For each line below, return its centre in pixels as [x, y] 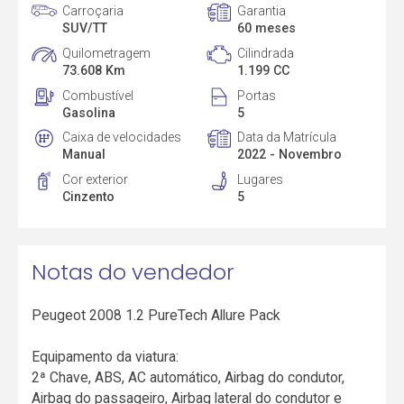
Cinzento [89, 197]
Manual [84, 155]
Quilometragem [107, 53]
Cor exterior [96, 180]
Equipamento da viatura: [106, 357]
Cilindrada [265, 53]
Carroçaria [93, 10]
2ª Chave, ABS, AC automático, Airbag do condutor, [188, 378]
